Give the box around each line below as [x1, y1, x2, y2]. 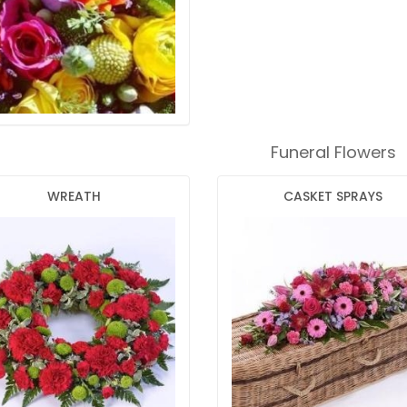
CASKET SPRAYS [283, 187, 382, 206]
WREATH [46, 187, 101, 206]
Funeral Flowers [270, 141, 396, 164]
